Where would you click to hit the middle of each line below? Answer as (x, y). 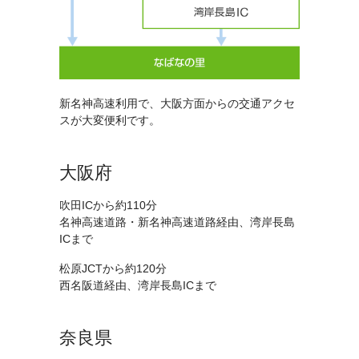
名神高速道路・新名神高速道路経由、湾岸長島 (177, 222)
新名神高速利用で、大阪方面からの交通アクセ (177, 103)
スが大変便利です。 (110, 120)
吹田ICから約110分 (108, 205)
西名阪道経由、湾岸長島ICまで (138, 285)
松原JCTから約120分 (113, 268)
